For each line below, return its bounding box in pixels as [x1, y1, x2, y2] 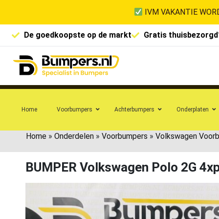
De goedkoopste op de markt [24, 30, 131, 40]
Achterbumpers [114, 106, 154, 113]
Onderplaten [176, 106, 209, 113]
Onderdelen [54, 131, 94, 141]
